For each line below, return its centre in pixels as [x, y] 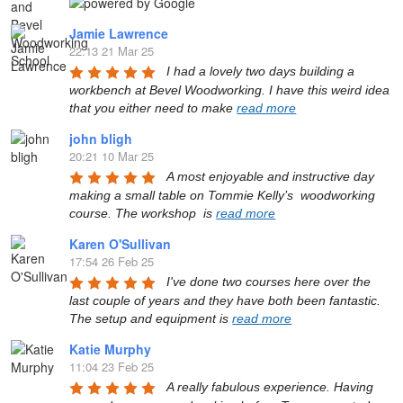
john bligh [101, 139]
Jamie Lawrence [119, 34]
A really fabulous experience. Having [270, 387]
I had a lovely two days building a [261, 72]
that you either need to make [153, 108]
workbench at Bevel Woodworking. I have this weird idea [230, 90]
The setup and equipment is [151, 319]
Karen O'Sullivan [121, 244]
